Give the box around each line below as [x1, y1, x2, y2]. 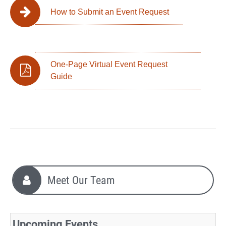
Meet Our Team [47, 172, 115, 187]
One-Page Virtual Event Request [50, 60, 167, 69]
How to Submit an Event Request [50, 7, 169, 16]
